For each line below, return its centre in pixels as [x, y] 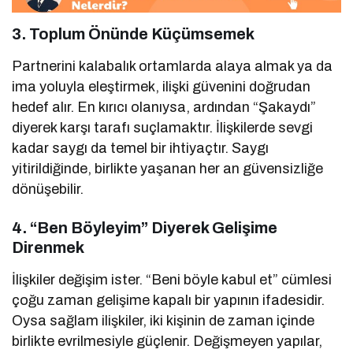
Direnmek [48, 247]
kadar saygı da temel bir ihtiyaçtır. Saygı [141, 148]
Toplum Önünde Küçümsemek [142, 33]
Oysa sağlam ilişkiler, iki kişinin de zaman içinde [163, 320]
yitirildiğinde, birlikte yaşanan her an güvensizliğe [168, 168]
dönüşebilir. [48, 189]
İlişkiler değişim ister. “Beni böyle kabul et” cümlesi [172, 279]
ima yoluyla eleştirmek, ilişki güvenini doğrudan [162, 86]
